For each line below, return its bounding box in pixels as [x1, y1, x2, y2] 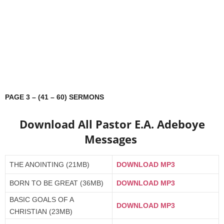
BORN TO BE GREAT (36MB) [9, 179, 103, 187]
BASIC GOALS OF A [9, 195, 74, 203]
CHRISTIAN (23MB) [9, 207, 72, 215]
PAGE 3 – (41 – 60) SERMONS [5, 93, 104, 101]
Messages [84, 131, 140, 146]
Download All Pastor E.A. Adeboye [19, 116, 205, 131]
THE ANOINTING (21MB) [9, 160, 89, 168]
